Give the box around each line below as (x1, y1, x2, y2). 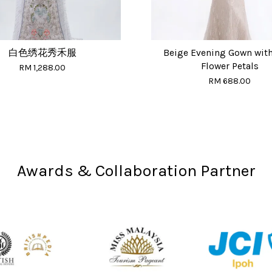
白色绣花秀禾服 (8, 47, 76, 58)
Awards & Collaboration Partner (16, 160, 256, 180)
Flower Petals (200, 60, 259, 72)
